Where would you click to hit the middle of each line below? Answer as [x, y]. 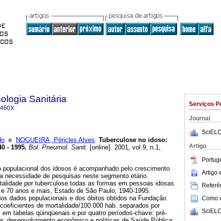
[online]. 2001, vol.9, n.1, [124, 147]
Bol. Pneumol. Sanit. [57, 147]
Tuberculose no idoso [132, 140]
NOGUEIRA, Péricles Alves [55, 140]
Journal [200, 118]
